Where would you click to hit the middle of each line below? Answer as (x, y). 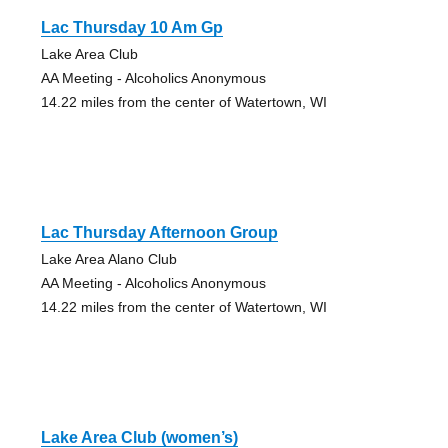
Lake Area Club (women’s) (139, 437)
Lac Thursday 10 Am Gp (131, 27)
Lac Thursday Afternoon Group (159, 232)
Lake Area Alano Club (108, 258)
